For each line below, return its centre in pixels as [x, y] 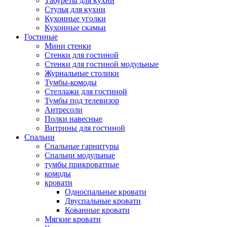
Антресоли [64, 109]
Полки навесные [73, 119]
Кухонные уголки [75, 18]
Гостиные [41, 36]
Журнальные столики [82, 73]
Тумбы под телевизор [82, 100]
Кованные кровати [97, 210]
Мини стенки [68, 46]
